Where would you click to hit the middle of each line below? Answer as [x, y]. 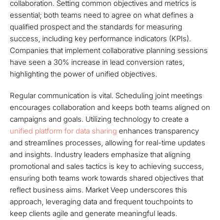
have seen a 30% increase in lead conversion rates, [97, 62]
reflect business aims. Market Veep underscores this [98, 190]
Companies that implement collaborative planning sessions [109, 50]
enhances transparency [158, 131]
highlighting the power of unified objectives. [83, 74]
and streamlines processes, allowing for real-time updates [108, 143]
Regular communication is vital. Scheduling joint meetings [106, 96]
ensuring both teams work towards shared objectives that [107, 178]
